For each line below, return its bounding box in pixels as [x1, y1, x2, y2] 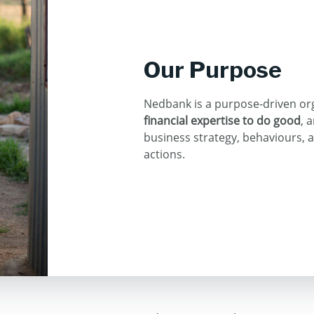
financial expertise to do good [144, 113, 301, 128]
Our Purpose [144, 56, 282, 83]
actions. [144, 146, 185, 162]
